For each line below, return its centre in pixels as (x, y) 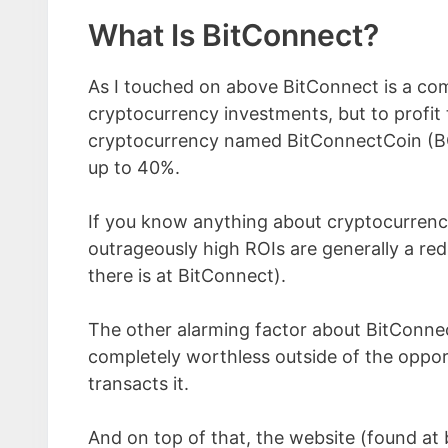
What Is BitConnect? (233, 35)
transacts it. (138, 383)
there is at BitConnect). (187, 275)
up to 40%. (134, 167)
